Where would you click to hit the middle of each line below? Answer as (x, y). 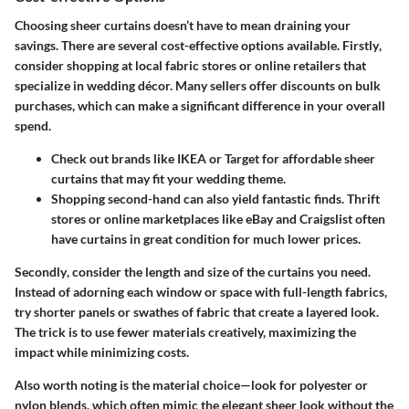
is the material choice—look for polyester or (242, 384)
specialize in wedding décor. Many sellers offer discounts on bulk (198, 85)
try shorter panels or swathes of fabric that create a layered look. (197, 311)
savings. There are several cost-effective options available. (178, 45)
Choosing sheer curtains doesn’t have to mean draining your (183, 25)
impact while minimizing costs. (102, 351)
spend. (33, 125)
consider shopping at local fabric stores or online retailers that (190, 65)
